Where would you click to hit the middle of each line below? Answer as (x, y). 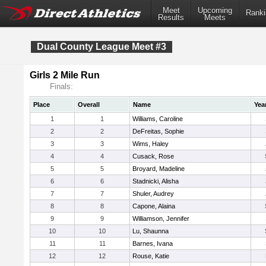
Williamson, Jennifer (161, 218)
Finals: (61, 86)
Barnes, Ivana (153, 243)
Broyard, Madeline (159, 169)
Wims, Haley (151, 144)
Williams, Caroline (158, 119)
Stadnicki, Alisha (156, 181)
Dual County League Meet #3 (102, 47)
